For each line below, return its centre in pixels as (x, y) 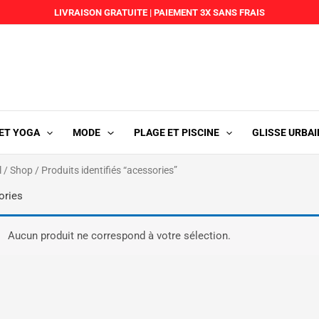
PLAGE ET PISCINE (176, 132)
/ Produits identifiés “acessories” (105, 170)
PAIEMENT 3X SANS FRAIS (208, 12)
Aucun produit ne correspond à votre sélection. (119, 235)
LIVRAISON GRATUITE (101, 12)
